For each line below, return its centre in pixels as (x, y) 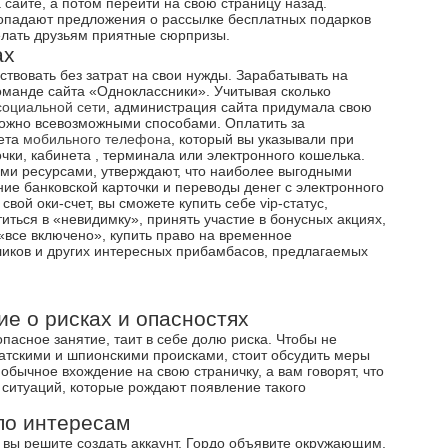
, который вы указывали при (262, 139)
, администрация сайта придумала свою (238, 107)
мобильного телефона (96, 139)
